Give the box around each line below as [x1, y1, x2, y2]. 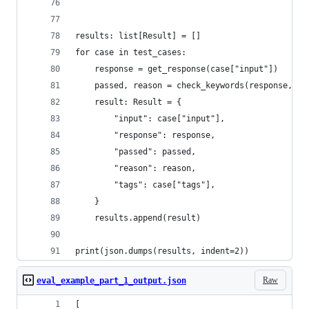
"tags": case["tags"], [75, 180, 215, 190]
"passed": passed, [75, 147, 196, 157]
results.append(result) [75, 213, 201, 223]
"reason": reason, [75, 163, 196, 173]
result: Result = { [75, 97, 181, 107]
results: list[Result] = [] [75, 31, 201, 41]
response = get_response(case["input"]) [75, 64, 278, 74]
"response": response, [75, 130, 215, 140]
